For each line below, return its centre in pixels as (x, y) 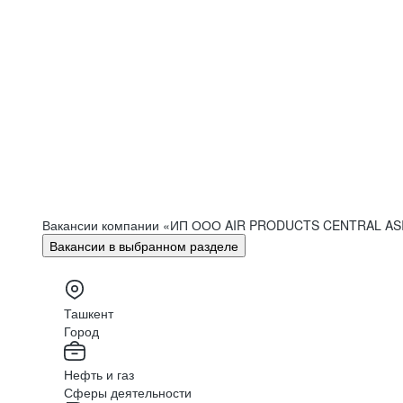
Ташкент (89, 313)
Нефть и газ (99, 374)
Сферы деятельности (128, 392)
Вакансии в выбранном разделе (144, 246)
